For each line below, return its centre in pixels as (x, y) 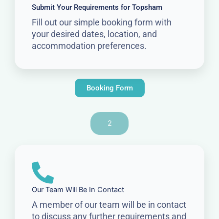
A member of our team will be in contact (109, 205)
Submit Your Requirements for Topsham (97, 8)
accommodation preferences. (89, 46)
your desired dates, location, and (94, 34)
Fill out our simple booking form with (102, 22)
